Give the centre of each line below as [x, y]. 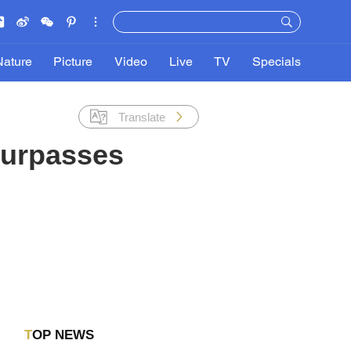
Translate [142, 117]
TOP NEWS [63, 335]
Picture [73, 63]
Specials [276, 63]
